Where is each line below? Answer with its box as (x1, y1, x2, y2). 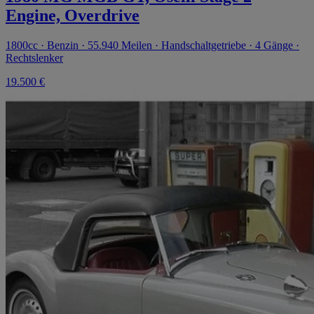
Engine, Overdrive (6, 6, 139, 25)
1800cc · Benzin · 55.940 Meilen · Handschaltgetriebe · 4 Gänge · (6, 39, 299, 51)
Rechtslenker (6, 51, 63, 64)
